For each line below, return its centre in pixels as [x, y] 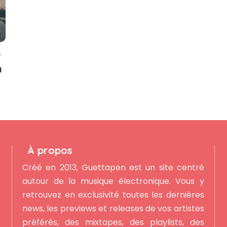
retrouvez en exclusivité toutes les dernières [113, 195]
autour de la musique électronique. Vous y [113, 181]
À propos [50, 150]
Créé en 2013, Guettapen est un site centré [113, 168]
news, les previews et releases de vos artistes [113, 209]
